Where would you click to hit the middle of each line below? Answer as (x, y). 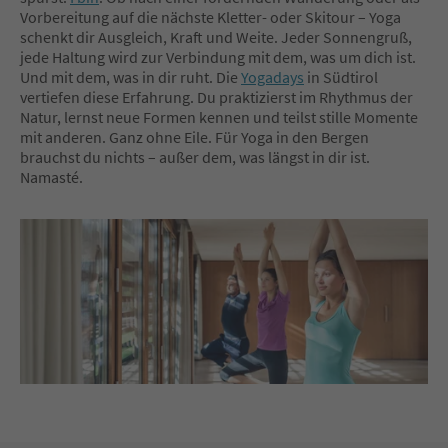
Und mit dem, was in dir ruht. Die (130, 76)
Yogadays (272, 76)
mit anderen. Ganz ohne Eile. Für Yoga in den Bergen (194, 136)
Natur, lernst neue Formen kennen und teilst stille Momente (219, 116)
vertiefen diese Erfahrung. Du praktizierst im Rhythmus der (216, 96)
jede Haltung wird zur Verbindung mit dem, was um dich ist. (218, 56)
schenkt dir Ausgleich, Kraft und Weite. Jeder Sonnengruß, (216, 36)
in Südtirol (341, 76)
